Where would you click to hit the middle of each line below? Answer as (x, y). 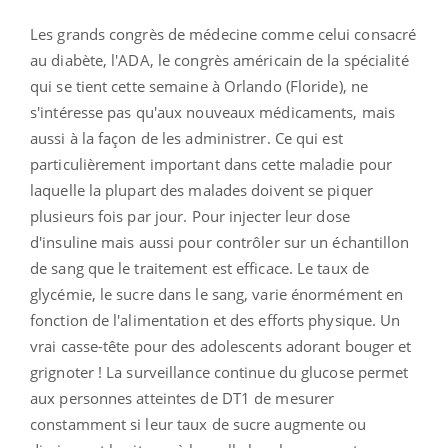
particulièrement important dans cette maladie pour (211, 163)
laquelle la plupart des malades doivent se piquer (201, 189)
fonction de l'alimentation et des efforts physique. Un (215, 319)
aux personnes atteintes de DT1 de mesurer (182, 397)
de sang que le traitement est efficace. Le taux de (200, 267)
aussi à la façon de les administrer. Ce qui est (186, 137)
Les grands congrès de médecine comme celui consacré (223, 33)
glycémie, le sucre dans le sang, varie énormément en (217, 293)
